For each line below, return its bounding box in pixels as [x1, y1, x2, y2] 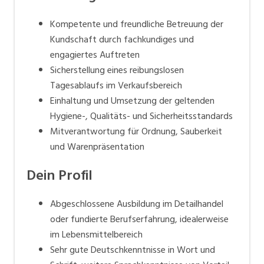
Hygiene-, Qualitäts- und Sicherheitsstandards [50, 108, 233, 124]
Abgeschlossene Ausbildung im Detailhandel [50, 196, 223, 212]
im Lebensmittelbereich [50, 226, 143, 242]
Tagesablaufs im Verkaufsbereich [50, 77, 182, 93]
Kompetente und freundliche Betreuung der [50, 16, 223, 32]
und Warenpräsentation [50, 138, 144, 154]
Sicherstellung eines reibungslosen [50, 62, 184, 78]
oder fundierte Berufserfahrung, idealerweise [50, 211, 229, 227]
